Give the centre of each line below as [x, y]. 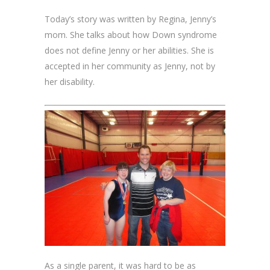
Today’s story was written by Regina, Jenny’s [130, 19]
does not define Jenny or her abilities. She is [129, 50]
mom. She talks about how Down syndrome [131, 35]
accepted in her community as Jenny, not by [130, 66]
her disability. [70, 82]
